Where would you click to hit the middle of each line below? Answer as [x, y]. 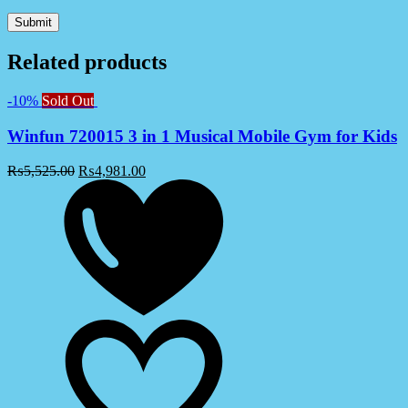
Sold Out [68, 100]
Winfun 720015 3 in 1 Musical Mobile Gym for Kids [202, 136]
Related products [87, 62]
